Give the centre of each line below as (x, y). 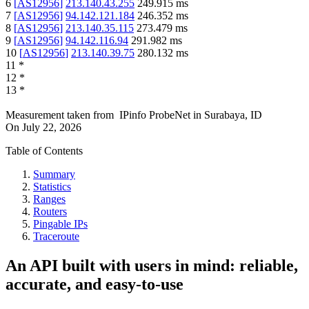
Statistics (52, 187)
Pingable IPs (60, 224)
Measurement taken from (60, 115)
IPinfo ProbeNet (156, 115)
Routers (50, 212)
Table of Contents (44, 151)
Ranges (49, 199)
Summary (54, 175)
